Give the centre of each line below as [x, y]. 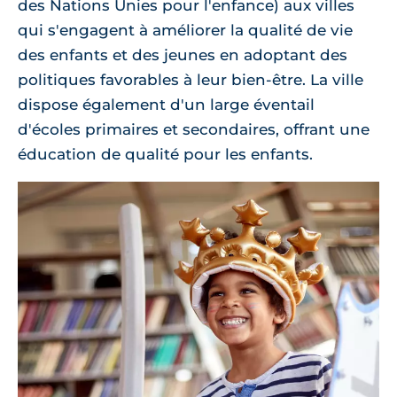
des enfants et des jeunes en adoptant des [183, 55]
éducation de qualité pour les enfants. [165, 154]
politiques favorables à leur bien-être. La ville [191, 80]
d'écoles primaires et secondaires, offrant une [194, 129]
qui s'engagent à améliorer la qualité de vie [185, 30]
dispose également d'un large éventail [166, 105]
